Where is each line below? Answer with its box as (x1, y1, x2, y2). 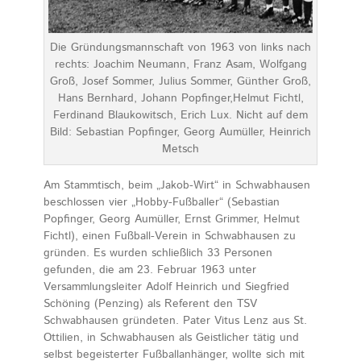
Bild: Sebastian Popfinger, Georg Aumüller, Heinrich (50, 123, 311, 140)
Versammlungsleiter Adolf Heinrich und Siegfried (44, 278, 289, 295)
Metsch (162, 140, 199, 157)
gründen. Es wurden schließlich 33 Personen (44, 244, 272, 261)
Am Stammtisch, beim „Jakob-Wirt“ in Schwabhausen (44, 176, 310, 193)
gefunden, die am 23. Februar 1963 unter (44, 261, 256, 278)
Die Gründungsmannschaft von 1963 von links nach (50, 39, 311, 56)
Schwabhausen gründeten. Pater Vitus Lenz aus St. (44, 312, 307, 329)
